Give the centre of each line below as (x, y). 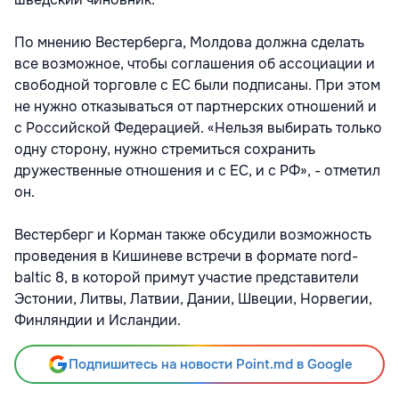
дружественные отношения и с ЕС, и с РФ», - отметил (197, 170)
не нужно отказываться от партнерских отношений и (195, 106)
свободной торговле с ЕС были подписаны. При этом (197, 85)
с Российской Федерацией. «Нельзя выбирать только (198, 127)
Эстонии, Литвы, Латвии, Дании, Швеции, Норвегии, (193, 298)
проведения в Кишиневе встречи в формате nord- (186, 256)
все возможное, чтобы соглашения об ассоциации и (195, 63)
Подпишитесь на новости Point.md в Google (210, 364)
